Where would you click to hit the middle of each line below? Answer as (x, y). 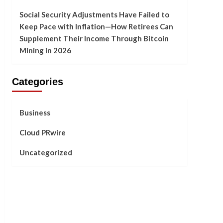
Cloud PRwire (42, 133)
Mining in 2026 (45, 51)
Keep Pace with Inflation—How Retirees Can (96, 27)
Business (35, 113)
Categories (37, 82)
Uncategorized (46, 153)
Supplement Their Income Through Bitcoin (94, 39)
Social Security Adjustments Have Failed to (94, 15)
